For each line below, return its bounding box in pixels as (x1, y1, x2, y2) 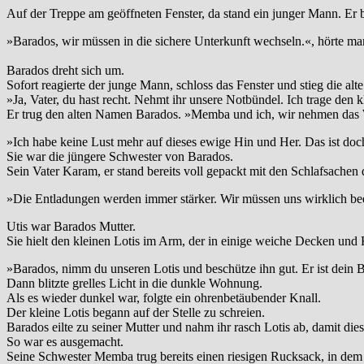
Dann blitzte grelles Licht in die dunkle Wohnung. (6, 276, 262, 291)
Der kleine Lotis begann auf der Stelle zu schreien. (6, 305, 265, 320)
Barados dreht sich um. (6, 63, 124, 78)
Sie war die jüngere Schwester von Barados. (6, 149, 233, 164)
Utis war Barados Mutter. (6, 219, 136, 234)
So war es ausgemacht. (6, 335, 123, 349)
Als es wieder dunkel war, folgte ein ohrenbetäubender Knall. (6, 291, 321, 305)
